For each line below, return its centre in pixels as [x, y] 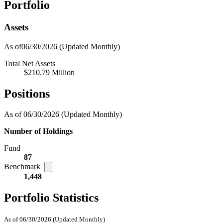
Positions [27, 93]
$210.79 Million [49, 72]
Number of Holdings [38, 131]
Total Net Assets [30, 63]
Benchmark [23, 167]
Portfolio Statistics [51, 198]
